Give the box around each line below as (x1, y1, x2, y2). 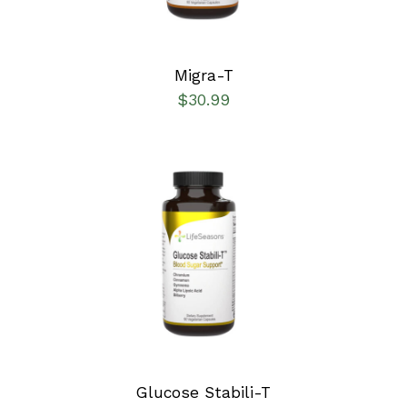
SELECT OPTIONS (139, 242, 242, 255)
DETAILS (120, 258, 171, 272)
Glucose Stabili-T (136, 382, 271, 402)
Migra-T (174, 65, 233, 84)
